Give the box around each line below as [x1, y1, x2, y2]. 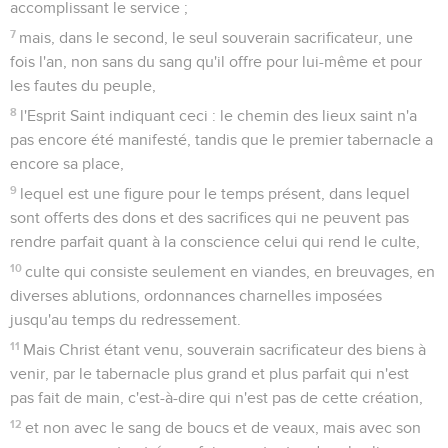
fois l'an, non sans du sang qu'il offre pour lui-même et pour [10, 53, 422, 70]
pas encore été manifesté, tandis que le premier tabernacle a [10, 131, 433, 148]
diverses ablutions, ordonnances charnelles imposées [10, 287, 382, 304]
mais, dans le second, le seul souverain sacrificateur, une [19, 29, 414, 46]
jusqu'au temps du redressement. [10, 311, 241, 328]
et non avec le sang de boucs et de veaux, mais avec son [25, 419, 422, 436]
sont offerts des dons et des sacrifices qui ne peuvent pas [10, 209, 409, 226]
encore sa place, [10, 155, 124, 172]
